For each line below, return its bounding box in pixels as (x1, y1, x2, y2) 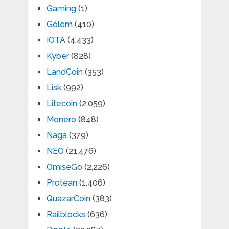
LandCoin (46, 66, 83, 77)
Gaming (46, 3, 76, 13)
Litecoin (46, 98, 77, 108)
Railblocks (46, 209, 85, 219)
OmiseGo (46, 162, 82, 172)
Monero (46, 114, 76, 124)
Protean (46, 177, 77, 188)
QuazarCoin (46, 193, 90, 203)
